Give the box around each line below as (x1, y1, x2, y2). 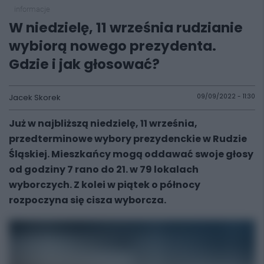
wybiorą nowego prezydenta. (9, 37, 216, 55)
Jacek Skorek (9, 92, 61, 103)
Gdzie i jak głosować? (9, 55, 160, 74)
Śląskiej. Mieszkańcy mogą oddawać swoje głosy (9, 147, 253, 161)
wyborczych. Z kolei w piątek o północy (9, 178, 200, 192)
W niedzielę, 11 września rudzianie (9, 18, 243, 37)
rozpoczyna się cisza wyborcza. (9, 193, 166, 207)
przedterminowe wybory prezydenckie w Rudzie (9, 132, 247, 146)
